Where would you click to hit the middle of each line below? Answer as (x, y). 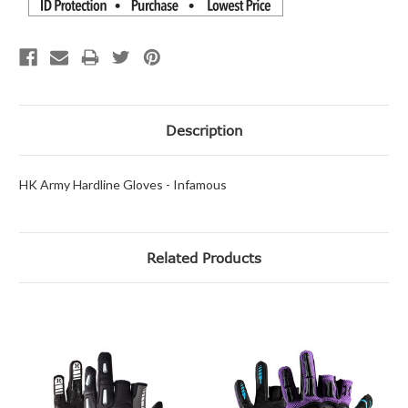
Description (204, 130)
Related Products (204, 257)
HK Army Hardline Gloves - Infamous (123, 184)
